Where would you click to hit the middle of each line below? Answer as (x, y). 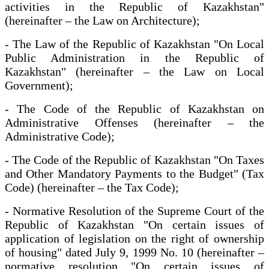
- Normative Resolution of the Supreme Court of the (134, 210)
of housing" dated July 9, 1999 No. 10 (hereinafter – (134, 252)
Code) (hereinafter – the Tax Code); (92, 187)
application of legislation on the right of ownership (134, 238)
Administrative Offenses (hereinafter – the (134, 122)
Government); (39, 85)
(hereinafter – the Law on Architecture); (102, 20)
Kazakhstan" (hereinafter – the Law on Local (134, 71)
